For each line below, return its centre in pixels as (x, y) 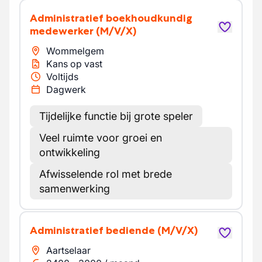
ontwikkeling (70, 152)
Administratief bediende (96, 230)
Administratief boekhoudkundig (34, 18)
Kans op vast (74, 64)
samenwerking (75, 189)
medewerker (62, 31)
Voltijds (62, 77)
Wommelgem (75, 51)
